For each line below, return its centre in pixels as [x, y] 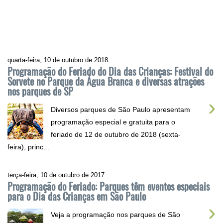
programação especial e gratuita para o [113, 122]
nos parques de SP [40, 91]
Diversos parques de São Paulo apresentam [120, 109]
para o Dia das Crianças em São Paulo [77, 196]
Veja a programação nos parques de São [115, 214]
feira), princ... [28, 147]
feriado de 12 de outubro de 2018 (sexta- [116, 134]
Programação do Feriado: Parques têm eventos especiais [109, 186]
